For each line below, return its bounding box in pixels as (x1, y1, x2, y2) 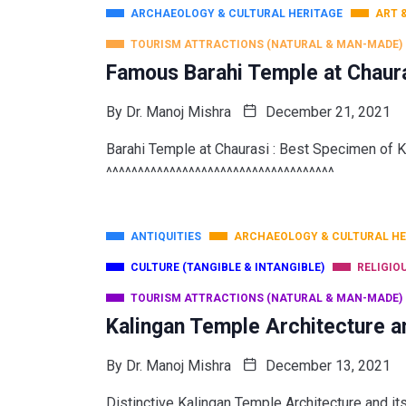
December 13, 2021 (262, 356, 391, 374)
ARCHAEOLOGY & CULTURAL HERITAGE (130, 6, 343, 20)
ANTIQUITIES (130, 229, 201, 243)
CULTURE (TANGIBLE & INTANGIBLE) (130, 260, 324, 274)
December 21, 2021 (262, 102, 391, 121)
